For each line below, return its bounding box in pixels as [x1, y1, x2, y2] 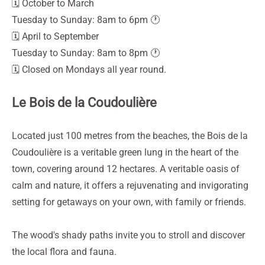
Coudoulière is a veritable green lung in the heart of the [12, 147, 238, 158]
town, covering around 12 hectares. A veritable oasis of [12, 163, 240, 174]
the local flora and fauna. [12, 246, 117, 257]
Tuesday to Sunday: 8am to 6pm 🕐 [12, 14, 160, 25]
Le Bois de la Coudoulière [12, 95, 157, 110]
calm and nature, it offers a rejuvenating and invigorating [12, 180, 248, 191]
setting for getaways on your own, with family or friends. [12, 196, 246, 208]
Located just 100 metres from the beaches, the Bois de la [12, 130, 248, 141]
